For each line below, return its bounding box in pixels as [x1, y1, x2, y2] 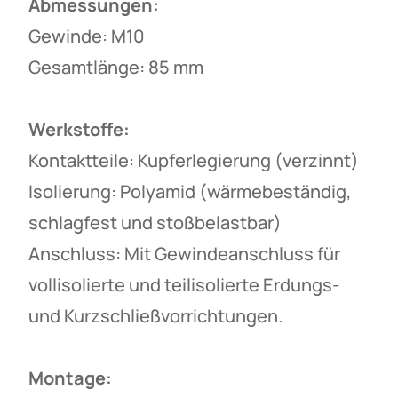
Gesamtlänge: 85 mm [28, 54, 203, 79]
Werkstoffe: [28, 116, 130, 141]
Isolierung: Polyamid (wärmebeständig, [28, 179, 352, 203]
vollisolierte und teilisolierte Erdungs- [28, 272, 339, 297]
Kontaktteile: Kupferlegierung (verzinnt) [28, 147, 359, 172]
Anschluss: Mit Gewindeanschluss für [28, 241, 340, 266]
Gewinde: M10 [28, 23, 145, 48]
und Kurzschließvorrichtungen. [28, 303, 283, 328]
